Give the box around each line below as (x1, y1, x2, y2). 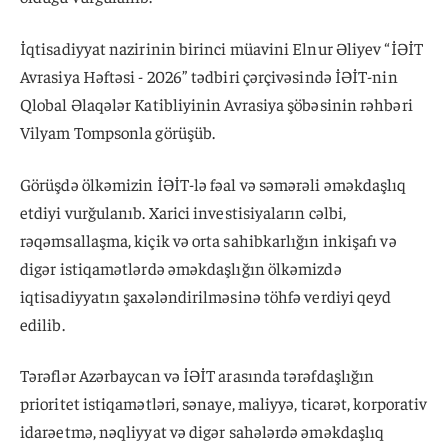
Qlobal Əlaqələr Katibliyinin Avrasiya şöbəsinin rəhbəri (20, 92, 413, 115)
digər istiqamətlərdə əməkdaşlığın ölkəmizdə (20, 256, 342, 279)
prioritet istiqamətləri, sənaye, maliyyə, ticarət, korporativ (20, 392, 428, 415)
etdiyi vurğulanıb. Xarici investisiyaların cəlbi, (20, 200, 347, 223)
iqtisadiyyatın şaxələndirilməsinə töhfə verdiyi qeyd (20, 284, 392, 307)
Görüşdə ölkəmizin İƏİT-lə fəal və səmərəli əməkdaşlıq (20, 172, 407, 195)
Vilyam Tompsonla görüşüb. (20, 120, 216, 143)
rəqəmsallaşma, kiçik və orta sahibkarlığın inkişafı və (20, 228, 397, 251)
